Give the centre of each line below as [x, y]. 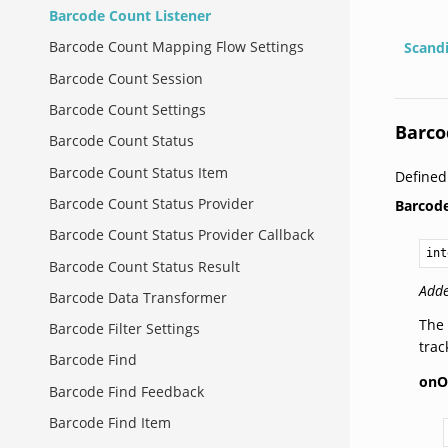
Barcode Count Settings [127, 109]
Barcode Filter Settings [124, 329]
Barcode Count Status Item [138, 172]
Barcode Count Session [126, 78]
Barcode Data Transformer [138, 297]
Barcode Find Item [110, 423]
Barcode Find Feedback [126, 391]
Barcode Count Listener [130, 16]
